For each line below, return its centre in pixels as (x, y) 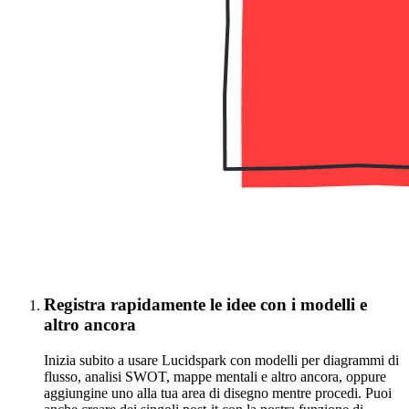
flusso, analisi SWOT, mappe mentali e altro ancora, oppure (215, 376)
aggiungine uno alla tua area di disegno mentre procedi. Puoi (218, 393)
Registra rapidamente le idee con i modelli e (205, 304)
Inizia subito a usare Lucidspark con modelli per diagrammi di (221, 360)
